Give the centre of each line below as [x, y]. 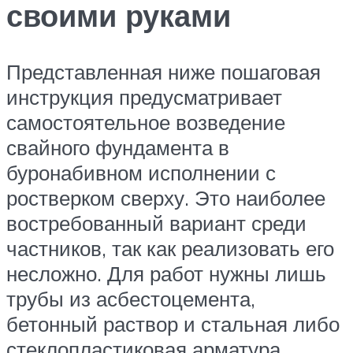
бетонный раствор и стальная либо [173, 324]
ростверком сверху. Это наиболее [166, 198]
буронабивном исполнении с [141, 173]
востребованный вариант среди [156, 223]
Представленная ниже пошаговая [163, 72]
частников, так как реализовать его [170, 249]
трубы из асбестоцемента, [131, 299]
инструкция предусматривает [144, 97]
